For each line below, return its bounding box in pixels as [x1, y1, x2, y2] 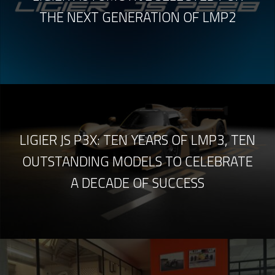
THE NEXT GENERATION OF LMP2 [39, 7, 236, 28]
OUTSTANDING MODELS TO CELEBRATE [22, 150, 253, 172]
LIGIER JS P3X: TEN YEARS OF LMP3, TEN [20, 129, 255, 150]
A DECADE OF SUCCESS [71, 172, 204, 193]
